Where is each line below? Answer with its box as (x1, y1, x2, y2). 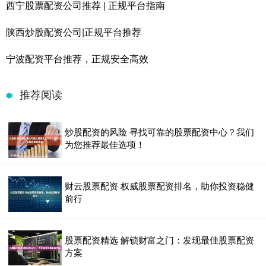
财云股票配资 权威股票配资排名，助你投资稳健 (65, 179, 254, 192)
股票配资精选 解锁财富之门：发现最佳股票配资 (65, 233, 254, 246)
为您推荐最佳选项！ (65, 137, 145, 150)
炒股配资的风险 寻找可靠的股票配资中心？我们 (65, 125, 254, 138)
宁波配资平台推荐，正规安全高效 (6, 51, 148, 65)
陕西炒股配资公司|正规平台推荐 (6, 24, 141, 39)
